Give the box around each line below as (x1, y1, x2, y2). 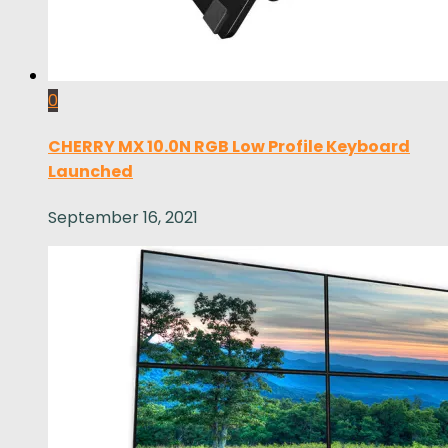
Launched (48, 160, 133, 184)
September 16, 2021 (48, 206, 198, 230)
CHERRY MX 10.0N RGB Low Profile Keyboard (48, 135, 410, 159)
